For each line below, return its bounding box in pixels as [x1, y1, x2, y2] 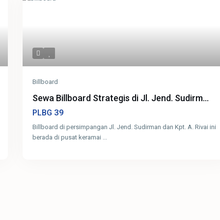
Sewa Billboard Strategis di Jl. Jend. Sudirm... [32, 93, 209, 104]
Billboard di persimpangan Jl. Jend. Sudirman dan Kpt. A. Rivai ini [32, 123, 217, 131]
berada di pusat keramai [32, 134, 103, 141]
